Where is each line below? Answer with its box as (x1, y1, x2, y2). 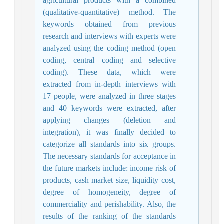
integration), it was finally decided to (45, 127, 178, 136)
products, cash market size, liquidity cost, (45, 175, 178, 184)
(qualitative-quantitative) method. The (45, 7, 178, 16)
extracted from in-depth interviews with (45, 79, 178, 88)
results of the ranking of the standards (45, 211, 178, 220)
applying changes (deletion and (45, 115, 178, 124)
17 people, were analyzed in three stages (45, 91, 178, 100)
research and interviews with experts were (45, 31, 178, 40)
